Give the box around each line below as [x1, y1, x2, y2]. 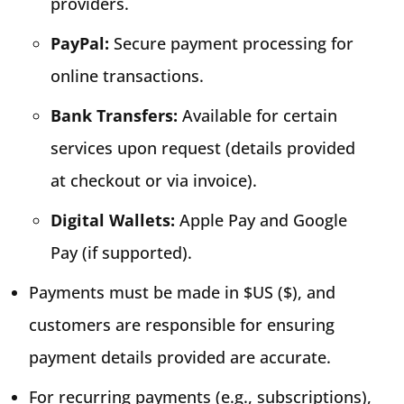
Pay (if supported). [50, 241, 192, 263]
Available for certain [178, 104, 337, 126]
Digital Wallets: [50, 208, 175, 231]
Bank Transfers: [50, 104, 178, 126]
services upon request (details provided [50, 136, 355, 159]
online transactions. [50, 64, 204, 87]
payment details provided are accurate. [29, 345, 331, 368]
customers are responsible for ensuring [29, 313, 335, 335]
